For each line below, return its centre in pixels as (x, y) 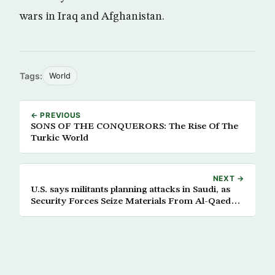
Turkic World (60, 138)
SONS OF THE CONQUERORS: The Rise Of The (134, 126)
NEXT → (228, 178)
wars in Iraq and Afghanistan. (92, 17)
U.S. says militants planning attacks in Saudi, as (126, 190)
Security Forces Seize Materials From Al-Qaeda (78, 201)
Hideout (48, 213)
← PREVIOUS (56, 115)
